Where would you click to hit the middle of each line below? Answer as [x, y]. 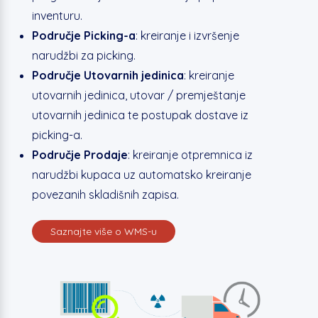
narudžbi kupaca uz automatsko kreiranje [141, 175]
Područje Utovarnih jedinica [108, 76]
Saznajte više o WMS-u [103, 232]
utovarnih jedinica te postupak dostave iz [140, 115]
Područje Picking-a [83, 36]
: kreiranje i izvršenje [187, 36]
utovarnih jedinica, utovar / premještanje [138, 95]
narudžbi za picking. [83, 56]
